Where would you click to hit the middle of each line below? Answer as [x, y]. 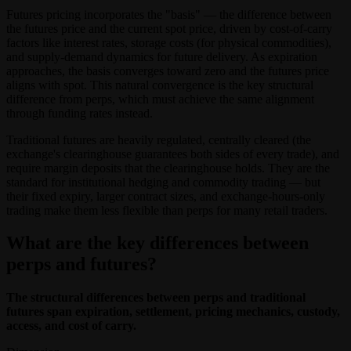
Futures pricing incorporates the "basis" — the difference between [169, 14]
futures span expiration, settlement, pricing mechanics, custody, [173, 312]
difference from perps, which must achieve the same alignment [160, 99]
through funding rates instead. [80, 113]
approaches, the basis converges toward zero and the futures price [168, 71]
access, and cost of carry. [71, 326]
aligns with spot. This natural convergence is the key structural [160, 85]
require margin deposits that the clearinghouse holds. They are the [168, 168]
